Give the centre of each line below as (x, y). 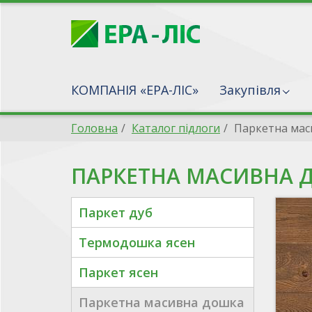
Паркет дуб (116, 212)
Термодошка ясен (137, 242)
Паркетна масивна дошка (162, 302)
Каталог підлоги (176, 128)
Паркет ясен (118, 272)
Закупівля (250, 90)
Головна (94, 128)
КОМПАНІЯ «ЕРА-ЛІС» (135, 90)
